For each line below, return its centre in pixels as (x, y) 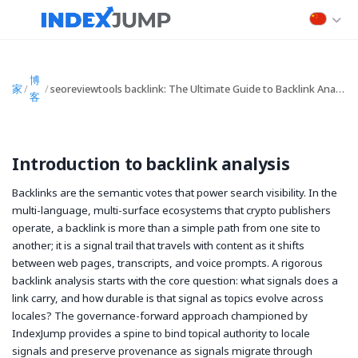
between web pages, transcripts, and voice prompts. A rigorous (167, 263)
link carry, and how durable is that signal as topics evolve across (168, 298)
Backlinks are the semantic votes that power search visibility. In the (175, 192)
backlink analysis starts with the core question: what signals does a (175, 280)
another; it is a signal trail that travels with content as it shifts (158, 245)
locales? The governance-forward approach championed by (160, 315)
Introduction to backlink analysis (151, 164)
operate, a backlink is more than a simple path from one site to (166, 227)
